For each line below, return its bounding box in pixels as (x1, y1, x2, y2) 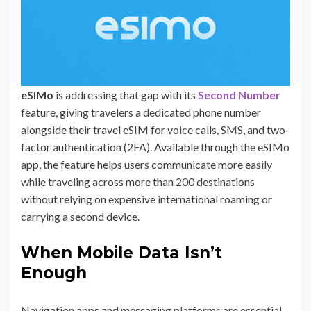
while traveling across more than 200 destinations (21, 174, 255, 188)
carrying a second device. (21, 209, 140, 223)
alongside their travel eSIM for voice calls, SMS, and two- (21, 122, 289, 136)
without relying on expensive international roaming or (21, 192, 272, 205)
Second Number (198, 87, 280, 101)
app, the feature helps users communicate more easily (21, 157, 272, 171)
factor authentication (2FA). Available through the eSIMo (21, 140, 289, 153)
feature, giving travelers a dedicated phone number (21, 105, 261, 119)
